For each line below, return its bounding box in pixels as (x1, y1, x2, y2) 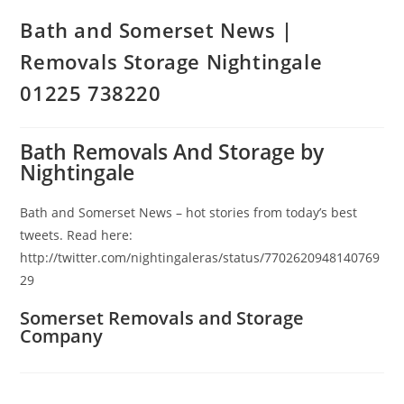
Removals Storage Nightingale (20, 47, 323, 75)
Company (20, 323, 104, 348)
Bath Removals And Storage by (20, 136, 325, 166)
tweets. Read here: (20, 225, 133, 243)
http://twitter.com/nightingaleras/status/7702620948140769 (20, 248, 381, 266)
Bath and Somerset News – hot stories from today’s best (20, 203, 358, 221)
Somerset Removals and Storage (20, 305, 305, 330)
